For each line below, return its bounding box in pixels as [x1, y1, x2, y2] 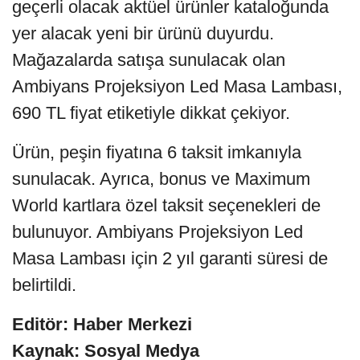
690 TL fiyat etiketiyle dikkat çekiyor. [12, 102, 290, 123]
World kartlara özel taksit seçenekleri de [12, 194, 321, 215]
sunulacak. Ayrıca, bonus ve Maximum [12, 168, 310, 189]
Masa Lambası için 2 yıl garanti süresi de [12, 247, 328, 268]
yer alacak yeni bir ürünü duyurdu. [12, 22, 274, 43]
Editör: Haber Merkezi [12, 313, 192, 334]
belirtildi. [12, 274, 76, 295]
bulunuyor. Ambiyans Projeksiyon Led [12, 221, 303, 242]
